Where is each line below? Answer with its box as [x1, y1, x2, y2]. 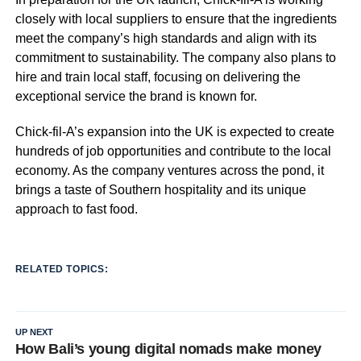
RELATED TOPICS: [15, 263, 109, 275]
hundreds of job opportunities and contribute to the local [15, 144, 331, 158]
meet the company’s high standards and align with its [15, 31, 317, 45]
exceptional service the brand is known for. [15, 89, 257, 103]
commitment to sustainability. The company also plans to [15, 51, 336, 64]
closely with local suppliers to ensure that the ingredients [15, 12, 337, 26]
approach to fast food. [15, 202, 138, 216]
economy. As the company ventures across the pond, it [15, 164, 324, 177]
